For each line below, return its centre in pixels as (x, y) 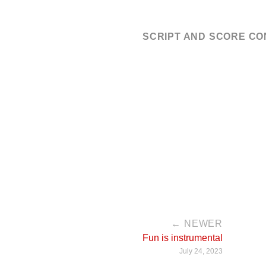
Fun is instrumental (183, 238)
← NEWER (197, 224)
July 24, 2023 (201, 251)
